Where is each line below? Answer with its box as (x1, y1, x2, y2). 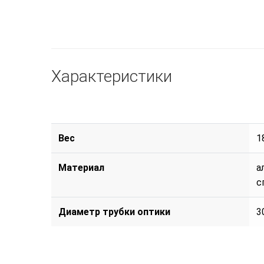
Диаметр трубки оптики (58, 206, 170, 217)
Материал (58, 161, 104, 173)
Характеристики (51, 67, 172, 87)
